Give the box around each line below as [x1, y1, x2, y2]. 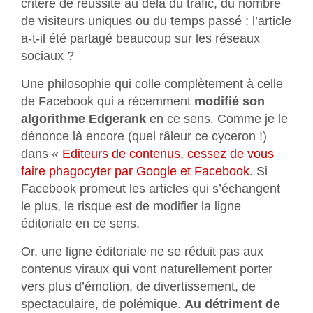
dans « [21, 147, 62, 161]
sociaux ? [21, 49, 74, 64]
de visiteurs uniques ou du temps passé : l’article [21, 14, 291, 29]
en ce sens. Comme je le [146, 112, 288, 126]
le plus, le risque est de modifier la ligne [21, 199, 241, 214]
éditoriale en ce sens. [21, 217, 140, 231]
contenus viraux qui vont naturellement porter [21, 262, 272, 277]
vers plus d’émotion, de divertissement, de [21, 279, 256, 294]
